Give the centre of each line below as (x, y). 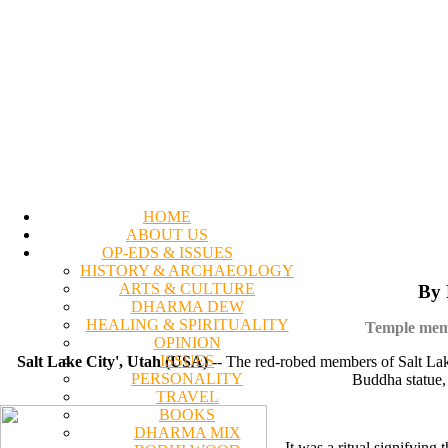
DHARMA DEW (187, 306)
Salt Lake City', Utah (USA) (114, 362)
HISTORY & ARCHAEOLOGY (187, 270)
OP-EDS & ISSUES (167, 252)
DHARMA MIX (187, 432)
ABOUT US (167, 234)
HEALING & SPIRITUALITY (187, 324)
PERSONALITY (187, 378)
